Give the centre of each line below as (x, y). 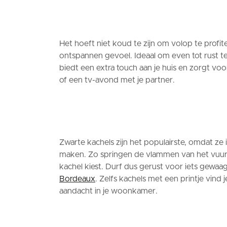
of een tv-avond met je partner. (117, 80)
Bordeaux (77, 179)
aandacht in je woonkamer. (108, 191)
